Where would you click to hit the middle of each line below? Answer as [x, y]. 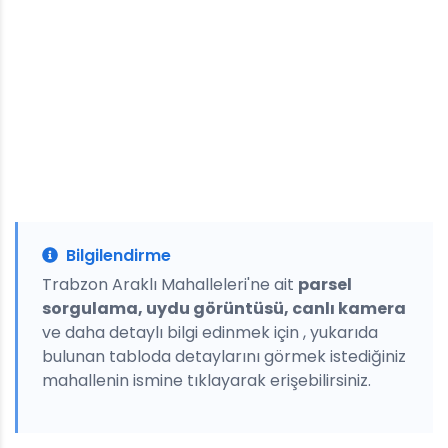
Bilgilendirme [118, 255]
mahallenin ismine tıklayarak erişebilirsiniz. [206, 380]
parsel [325, 284]
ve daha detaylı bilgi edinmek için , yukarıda [210, 332]
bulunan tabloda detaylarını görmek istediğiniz [224, 356]
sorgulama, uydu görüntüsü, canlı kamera [224, 308]
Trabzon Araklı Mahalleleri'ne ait [170, 284]
